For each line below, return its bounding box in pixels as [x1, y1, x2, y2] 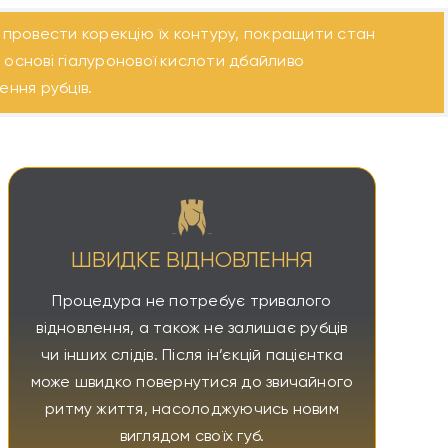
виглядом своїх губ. [119, 429, 265, 445]
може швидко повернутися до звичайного [30, 375, 354, 391]
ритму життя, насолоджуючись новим [45, 402, 339, 418]
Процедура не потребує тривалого [52, 294, 332, 310]
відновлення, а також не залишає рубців [36, 321, 348, 337]
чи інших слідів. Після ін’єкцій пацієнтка [41, 348, 343, 364]
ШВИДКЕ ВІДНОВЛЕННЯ [71, 250, 313, 272]
